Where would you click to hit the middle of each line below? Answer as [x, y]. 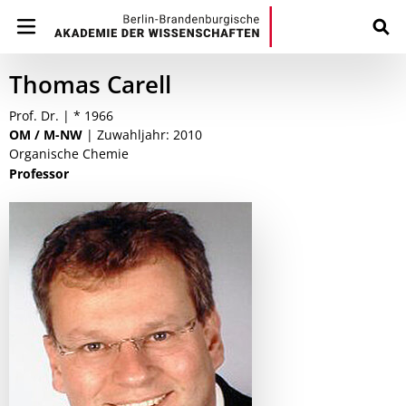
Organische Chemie [69, 154]
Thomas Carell [90, 84]
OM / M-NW [46, 135]
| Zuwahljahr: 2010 [144, 135]
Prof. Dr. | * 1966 [61, 116]
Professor [39, 174]
